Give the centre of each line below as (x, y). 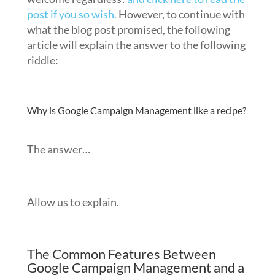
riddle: (42, 60)
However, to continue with (180, 14)
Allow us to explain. (73, 202)
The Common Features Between (121, 254)
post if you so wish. (72, 14)
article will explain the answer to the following (136, 45)
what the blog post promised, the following (128, 29)
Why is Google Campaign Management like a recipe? (136, 110)
